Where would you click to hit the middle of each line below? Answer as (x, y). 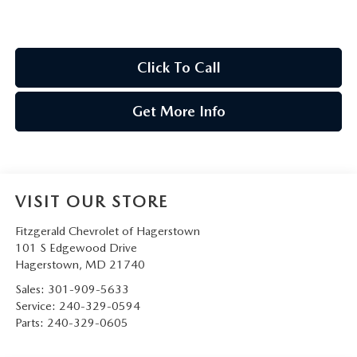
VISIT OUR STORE (91, 201)
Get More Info (178, 111)
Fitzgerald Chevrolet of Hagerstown (107, 231)
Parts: (31, 322)
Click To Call (178, 67)
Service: (37, 306)
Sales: (31, 289)
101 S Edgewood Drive (76, 247)
